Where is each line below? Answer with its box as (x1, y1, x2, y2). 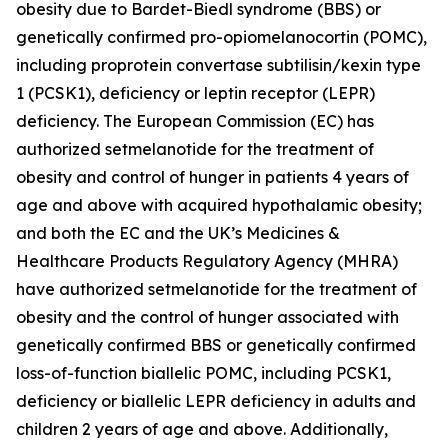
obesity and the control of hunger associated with (16, 307, 399, 327)
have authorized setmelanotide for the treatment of (16, 279, 417, 299)
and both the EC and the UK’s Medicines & (16, 223, 340, 243)
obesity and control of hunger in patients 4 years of (16, 167, 409, 187)
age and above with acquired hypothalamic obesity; (16, 195, 422, 215)
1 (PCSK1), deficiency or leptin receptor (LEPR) (16, 83, 375, 103)
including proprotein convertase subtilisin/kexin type (16, 55, 421, 75)
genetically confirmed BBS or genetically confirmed (16, 335, 416, 355)
